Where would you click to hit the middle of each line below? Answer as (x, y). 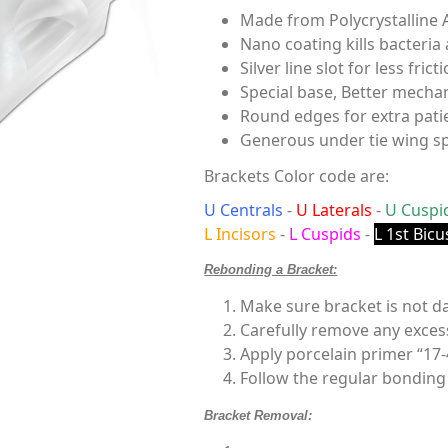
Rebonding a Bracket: (271, 269)
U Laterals (334, 210)
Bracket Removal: (258, 415)
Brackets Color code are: (297, 176)
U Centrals (244, 210)
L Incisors (240, 234)
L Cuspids (325, 234)
